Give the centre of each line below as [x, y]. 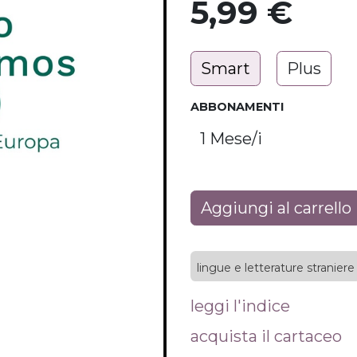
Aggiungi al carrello [276, 208]
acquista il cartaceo [266, 336]
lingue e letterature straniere [276, 268]
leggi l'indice [240, 306]
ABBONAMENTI [237, 107]
